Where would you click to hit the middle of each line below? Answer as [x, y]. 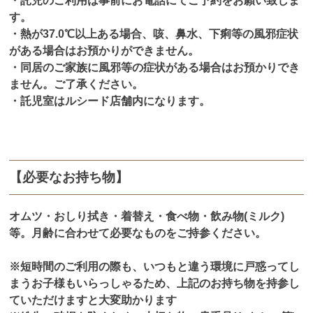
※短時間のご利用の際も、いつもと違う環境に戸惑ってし [155, 266]
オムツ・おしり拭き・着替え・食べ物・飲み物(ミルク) [147, 216]
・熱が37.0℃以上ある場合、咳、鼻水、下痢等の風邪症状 [154, 34]
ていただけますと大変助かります [93, 300]
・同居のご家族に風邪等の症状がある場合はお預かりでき [155, 67]
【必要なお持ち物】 [69, 177]
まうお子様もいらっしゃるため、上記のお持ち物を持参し [155, 283]
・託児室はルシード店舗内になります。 [110, 101]
